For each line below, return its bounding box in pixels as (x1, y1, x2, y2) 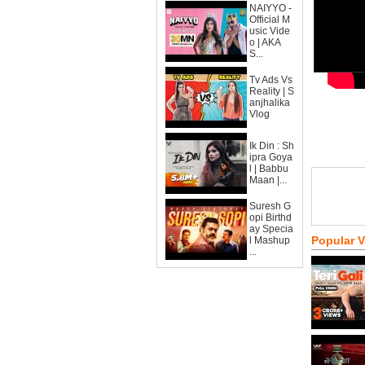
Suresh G (249, 200, 291, 212)
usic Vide (249, 25, 290, 37)
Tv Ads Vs (249, 74, 292, 86)
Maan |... (249, 174, 287, 186)
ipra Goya (249, 152, 292, 163)
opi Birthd (249, 212, 292, 223)
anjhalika (249, 97, 290, 108)
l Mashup (249, 235, 290, 246)
